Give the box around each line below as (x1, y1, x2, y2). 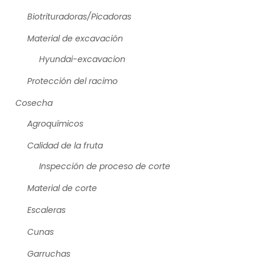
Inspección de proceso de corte (39, 160, 170, 173)
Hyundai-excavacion (39, 53, 125, 66)
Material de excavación (27, 33, 123, 45)
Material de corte (27, 182, 97, 195)
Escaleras (27, 204, 66, 216)
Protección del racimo (27, 75, 118, 88)
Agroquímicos (27, 118, 83, 130)
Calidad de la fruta (27, 140, 103, 152)
